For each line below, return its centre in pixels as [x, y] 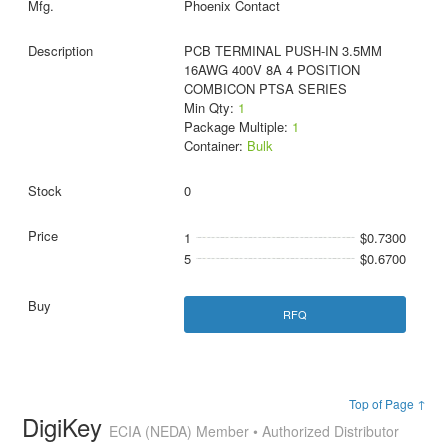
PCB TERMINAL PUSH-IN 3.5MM [282, 50]
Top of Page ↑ [387, 403]
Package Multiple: [237, 126]
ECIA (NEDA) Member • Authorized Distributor [254, 430]
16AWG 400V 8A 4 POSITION [271, 69]
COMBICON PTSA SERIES [265, 88]
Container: [215, 145]
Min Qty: [210, 107]
